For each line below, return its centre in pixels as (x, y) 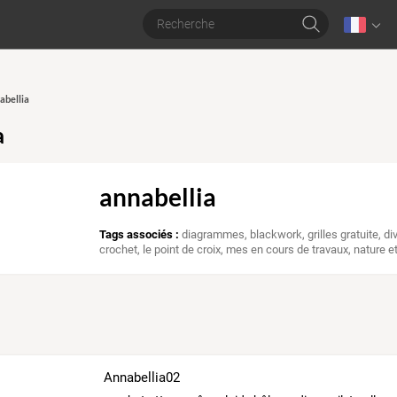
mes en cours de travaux (288, 250)
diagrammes (214, 235)
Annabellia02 (141, 377)
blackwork (276, 235)
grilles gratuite (343, 235)
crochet (119, 250)
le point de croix (182, 250)
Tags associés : (140, 235)
